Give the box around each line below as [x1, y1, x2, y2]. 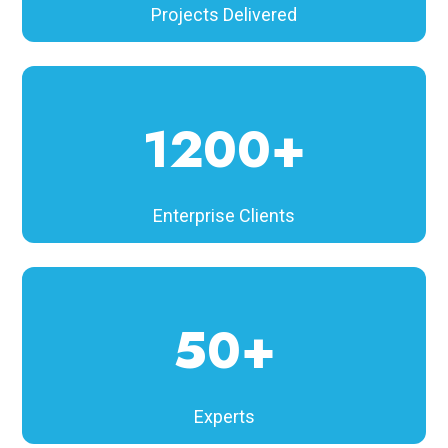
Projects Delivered [151, 4, 297, 26]
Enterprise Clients [153, 205, 295, 227]
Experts [193, 406, 255, 428]
